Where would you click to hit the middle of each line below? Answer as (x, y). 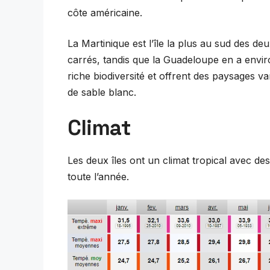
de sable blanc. (102, 93)
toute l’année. (98, 177)
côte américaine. (105, 13)
